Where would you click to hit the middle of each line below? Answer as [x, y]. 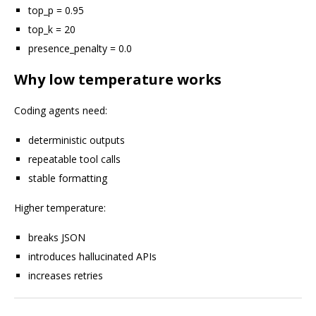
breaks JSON [57, 237]
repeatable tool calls [74, 159]
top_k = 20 [52, 29]
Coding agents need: [61, 110]
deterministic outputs [77, 140]
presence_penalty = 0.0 [80, 48]
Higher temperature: [60, 208]
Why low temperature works [118, 79]
